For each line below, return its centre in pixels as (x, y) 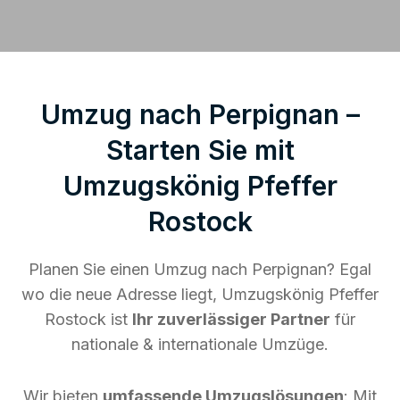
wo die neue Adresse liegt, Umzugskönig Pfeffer (200, 294)
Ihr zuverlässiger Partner (231, 319)
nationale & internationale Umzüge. (200, 344)
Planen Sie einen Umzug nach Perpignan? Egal (200, 269)
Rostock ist (88, 319)
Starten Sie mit (200, 150)
